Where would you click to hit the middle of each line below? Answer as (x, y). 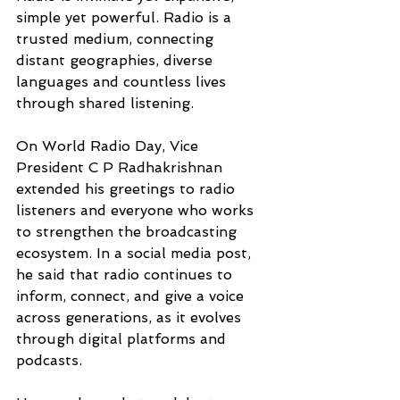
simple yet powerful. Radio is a (126, 18)
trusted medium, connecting (117, 39)
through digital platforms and (123, 339)
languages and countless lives (123, 82)
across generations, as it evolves (131, 318)
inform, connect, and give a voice (132, 296)
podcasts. (49, 361)
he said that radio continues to (126, 275)
